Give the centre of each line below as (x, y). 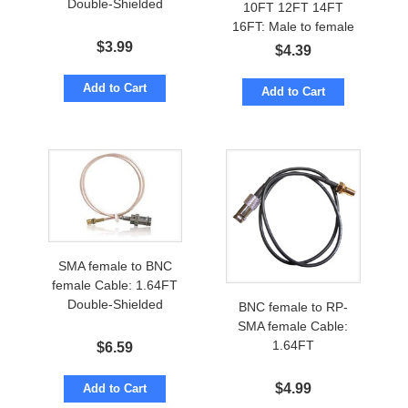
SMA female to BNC (115, 266)
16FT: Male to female (293, 26)
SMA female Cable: (293, 326)
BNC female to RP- (293, 307)
